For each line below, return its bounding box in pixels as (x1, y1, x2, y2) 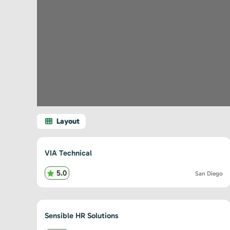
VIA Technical (45, 148, 92, 158)
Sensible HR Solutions (45, 210, 119, 220)
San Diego (195, 170, 223, 178)
